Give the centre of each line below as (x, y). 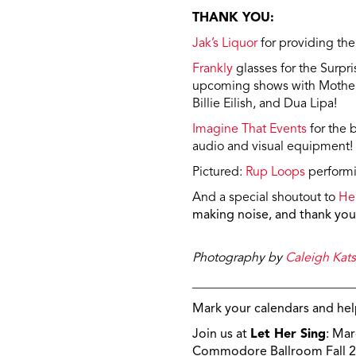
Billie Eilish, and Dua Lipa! (265, 104)
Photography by (239, 259)
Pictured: (219, 173)
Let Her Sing (288, 335)
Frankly (213, 70)
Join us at (221, 335)
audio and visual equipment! (273, 147)
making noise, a (237, 216)
